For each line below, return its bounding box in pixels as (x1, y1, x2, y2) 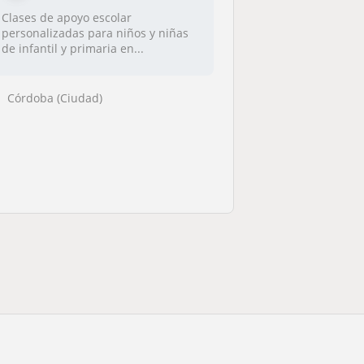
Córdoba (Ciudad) (7, 89, 103, 106)
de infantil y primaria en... (2, 41, 145, 56)
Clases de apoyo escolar (2, 10, 132, 25)
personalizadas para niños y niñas (2, 25, 189, 41)
